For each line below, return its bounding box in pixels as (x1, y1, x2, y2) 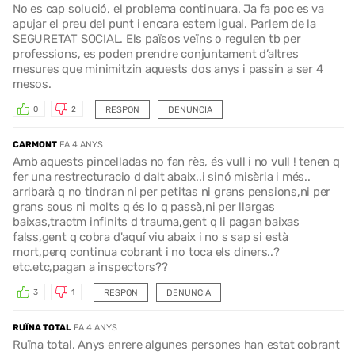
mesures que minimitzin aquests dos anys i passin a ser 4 (13, 61, 323, 76)
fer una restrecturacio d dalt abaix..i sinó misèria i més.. (13, 169, 311, 184)
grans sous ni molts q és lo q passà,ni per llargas (13, 199, 275, 214)
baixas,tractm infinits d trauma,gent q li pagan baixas (13, 214, 300, 229)
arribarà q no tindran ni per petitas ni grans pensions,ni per (13, 184, 331, 199)
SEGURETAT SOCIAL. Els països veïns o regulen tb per (13, 31, 301, 46)
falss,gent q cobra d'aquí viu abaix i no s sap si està (13, 229, 288, 244)
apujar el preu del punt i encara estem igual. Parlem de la (13, 16, 316, 31)
